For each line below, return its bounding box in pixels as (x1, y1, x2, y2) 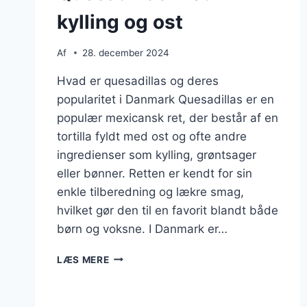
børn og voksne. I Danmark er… (57, 221, 228, 236)
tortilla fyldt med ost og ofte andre (57, 129, 247, 143)
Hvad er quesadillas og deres (57, 73, 219, 88)
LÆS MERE (57, 254, 110, 265)
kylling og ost (57, 10, 183, 34)
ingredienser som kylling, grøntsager (57, 147, 256, 162)
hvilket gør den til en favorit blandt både (57, 203, 278, 217)
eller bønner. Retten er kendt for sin (57, 166, 252, 180)
